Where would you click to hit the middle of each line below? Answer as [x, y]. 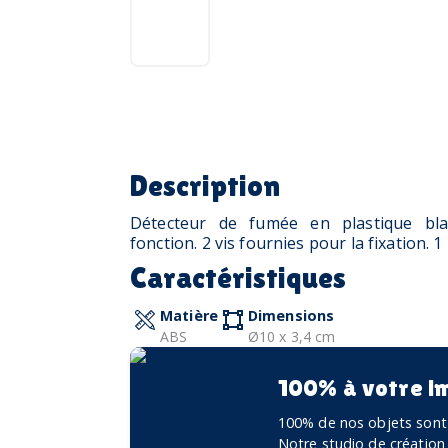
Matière [189, 316]
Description [205, 185]
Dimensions [291, 316]
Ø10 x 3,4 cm [291, 337]
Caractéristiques [238, 278]
